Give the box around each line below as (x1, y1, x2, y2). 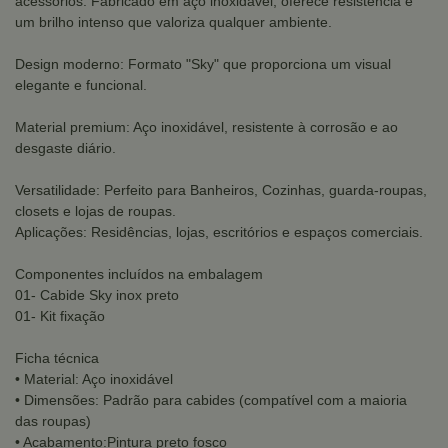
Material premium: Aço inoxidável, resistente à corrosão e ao (15, 119, 398, 135)
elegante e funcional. (15, 77, 147, 93)
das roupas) (15, 413, 91, 429)
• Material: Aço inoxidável (15, 371, 173, 387)
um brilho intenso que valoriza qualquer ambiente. (15, 14, 332, 30)
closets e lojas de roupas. (15, 203, 176, 219)
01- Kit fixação (15, 308, 105, 324)
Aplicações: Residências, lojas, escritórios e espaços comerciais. (15, 224, 423, 240)
